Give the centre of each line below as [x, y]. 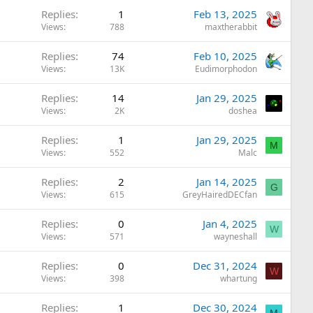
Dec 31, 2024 [225, 265]
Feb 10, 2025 [226, 56]
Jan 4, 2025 [230, 224]
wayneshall [236, 236]
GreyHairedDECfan [220, 195]
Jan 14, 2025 [227, 182]
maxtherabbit [231, 27]
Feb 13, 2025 [226, 14]
